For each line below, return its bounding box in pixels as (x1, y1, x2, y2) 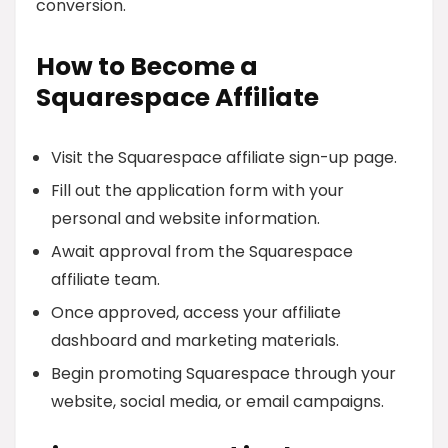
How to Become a (36, 49, 258, 84)
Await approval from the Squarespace (51, 240, 353, 263)
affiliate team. (51, 268, 160, 291)
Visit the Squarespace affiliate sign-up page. (51, 146, 397, 169)
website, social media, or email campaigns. (51, 390, 384, 413)
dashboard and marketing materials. (51, 329, 339, 352)
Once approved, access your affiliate (51, 301, 341, 324)
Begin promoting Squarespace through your (51, 362, 396, 385)
